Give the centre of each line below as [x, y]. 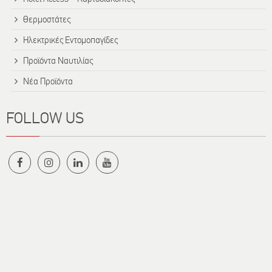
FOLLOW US [45, 118]
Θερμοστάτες [47, 19]
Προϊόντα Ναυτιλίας [58, 60]
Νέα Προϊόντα [48, 81]
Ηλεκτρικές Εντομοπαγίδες [70, 40]
